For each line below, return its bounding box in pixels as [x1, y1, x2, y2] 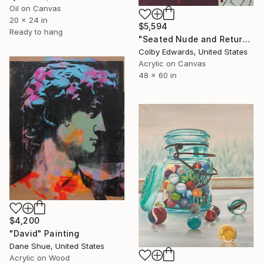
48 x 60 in [139, 70, 177, 80]
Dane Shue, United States [9, 241, 104, 251]
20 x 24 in [9, 15, 48, 25]
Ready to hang [9, 26, 63, 36]
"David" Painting [9, 228, 80, 238]
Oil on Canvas [9, 3, 61, 13]
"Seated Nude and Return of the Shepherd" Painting [242, 34, 250, 45]
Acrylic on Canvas [139, 59, 206, 69]
